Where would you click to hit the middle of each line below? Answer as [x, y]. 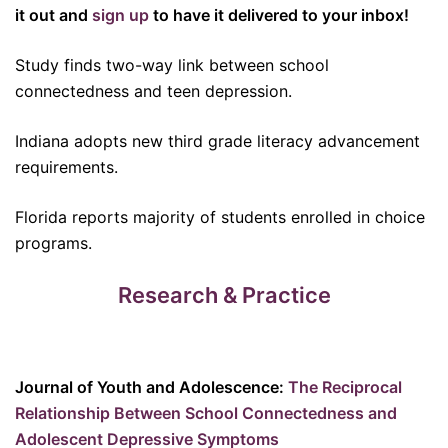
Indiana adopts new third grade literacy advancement [217, 141]
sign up [120, 15]
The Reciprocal [345, 387]
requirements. [66, 167]
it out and [53, 15]
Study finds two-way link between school [172, 65]
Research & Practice [224, 295]
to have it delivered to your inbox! [279, 15]
